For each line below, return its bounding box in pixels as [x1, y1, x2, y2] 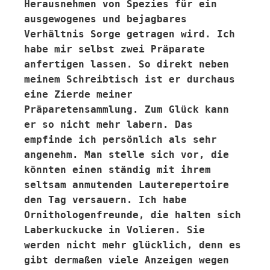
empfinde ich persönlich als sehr [24, 134, 217, 145]
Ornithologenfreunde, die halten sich [24, 209, 241, 221]
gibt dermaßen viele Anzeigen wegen [24, 254, 229, 266]
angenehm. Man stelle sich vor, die [24, 149, 229, 160]
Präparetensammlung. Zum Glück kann [24, 104, 229, 115]
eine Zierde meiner [24, 89, 133, 100]
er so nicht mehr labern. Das [24, 119, 193, 130]
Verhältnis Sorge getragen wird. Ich [24, 28, 235, 40]
